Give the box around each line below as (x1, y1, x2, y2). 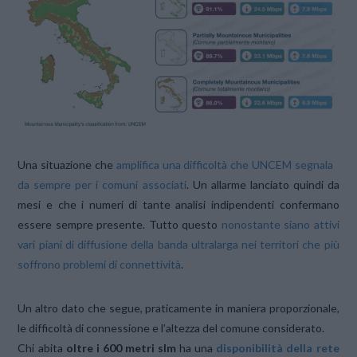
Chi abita (18, 340, 66, 355)
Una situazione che (18, 157, 116, 171)
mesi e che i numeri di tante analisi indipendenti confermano (18, 197, 339, 211)
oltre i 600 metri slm (65, 340, 177, 355)
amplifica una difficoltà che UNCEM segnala (116, 157, 333, 171)
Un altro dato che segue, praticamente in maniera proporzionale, (18, 300, 339, 315)
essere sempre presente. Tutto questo (18, 217, 222, 231)
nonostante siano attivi (221, 217, 339, 231)
